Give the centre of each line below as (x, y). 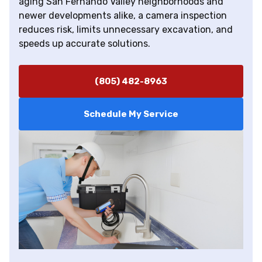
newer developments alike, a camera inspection (123, 16)
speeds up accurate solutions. (85, 44)
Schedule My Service (131, 114)
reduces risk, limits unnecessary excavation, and (126, 30)
